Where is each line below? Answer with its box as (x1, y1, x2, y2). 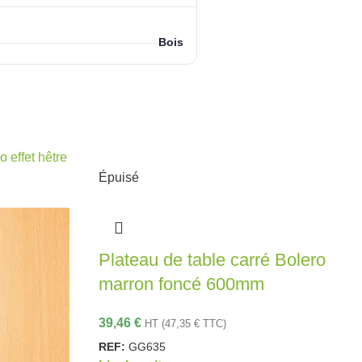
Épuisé (99, 170, 139, 184)
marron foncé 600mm (99, 273, 264, 294)
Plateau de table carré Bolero (99, 249, 326, 270)
